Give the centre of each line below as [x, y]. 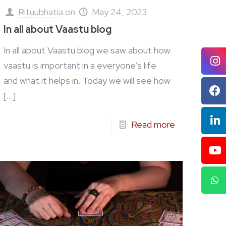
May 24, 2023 [120, 12]
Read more [153, 125]
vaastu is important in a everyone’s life [80, 66]
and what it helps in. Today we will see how [87, 81]
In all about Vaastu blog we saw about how [87, 50]
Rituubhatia [41, 12]
